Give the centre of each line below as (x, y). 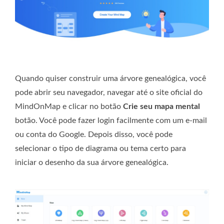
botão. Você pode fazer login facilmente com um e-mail (111, 121)
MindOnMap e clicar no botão (69, 107)
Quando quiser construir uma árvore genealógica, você (110, 79)
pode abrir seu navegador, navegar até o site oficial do (109, 93)
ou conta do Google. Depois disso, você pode (94, 135)
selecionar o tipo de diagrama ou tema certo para (100, 149)
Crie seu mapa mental (161, 107)
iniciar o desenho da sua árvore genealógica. (92, 163)
